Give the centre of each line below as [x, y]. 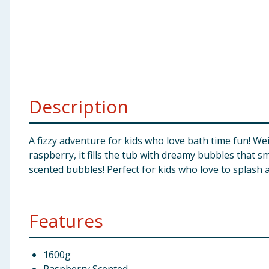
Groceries [28, 74]
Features [66, 221]
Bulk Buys [28, 103]
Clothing [26, 44]
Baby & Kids [32, 15]
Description [79, 107]
